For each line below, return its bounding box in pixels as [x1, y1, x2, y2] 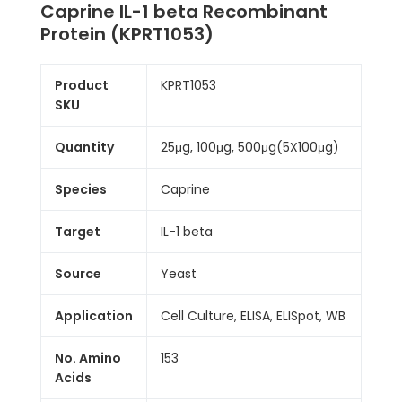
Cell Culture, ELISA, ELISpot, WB [161, 307, 345, 325]
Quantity [55, 138, 114, 156]
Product [55, 76, 109, 94]
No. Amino [55, 349, 121, 367]
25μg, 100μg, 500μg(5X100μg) [161, 138, 339, 156]
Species [55, 180, 107, 198]
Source [55, 265, 101, 283]
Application [55, 307, 133, 325]
